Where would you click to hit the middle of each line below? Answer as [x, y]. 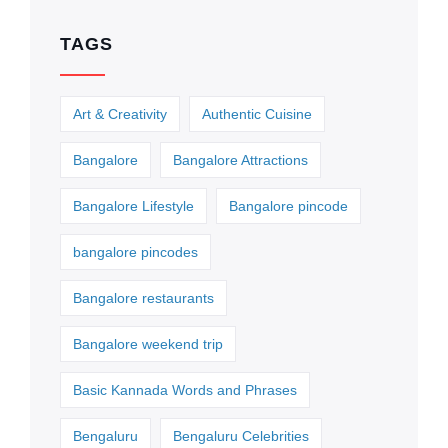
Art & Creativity [120, 113]
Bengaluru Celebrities [241, 435]
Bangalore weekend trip [148, 343]
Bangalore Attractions [240, 159]
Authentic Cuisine [257, 113]
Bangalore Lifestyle [133, 205]
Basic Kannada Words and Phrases [185, 389]
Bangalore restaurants [143, 297]
